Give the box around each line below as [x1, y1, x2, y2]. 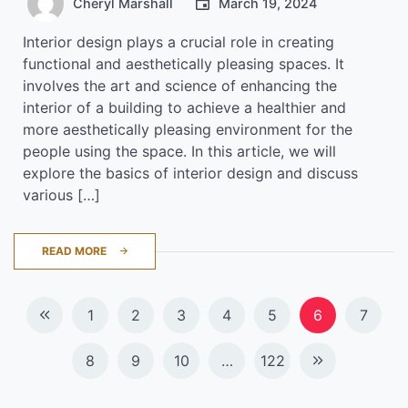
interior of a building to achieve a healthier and [23, 97, 346, 117]
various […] [23, 185, 100, 204]
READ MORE [42, 243, 107, 258]
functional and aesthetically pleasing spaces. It [23, 54, 344, 73]
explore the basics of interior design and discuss [23, 163, 358, 182]
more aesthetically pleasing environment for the [23, 119, 352, 138]
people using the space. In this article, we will [23, 141, 336, 160]
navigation [13, 321, 126, 349]
